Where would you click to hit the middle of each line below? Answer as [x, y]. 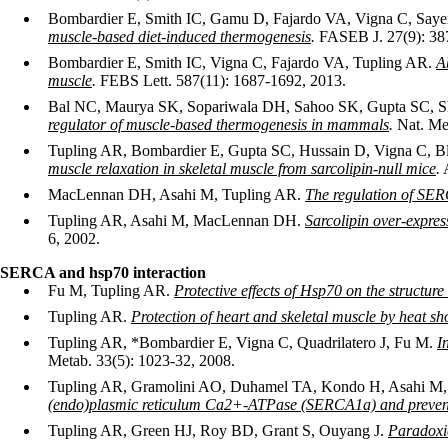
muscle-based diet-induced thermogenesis [179, 36]
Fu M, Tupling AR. [111, 290]
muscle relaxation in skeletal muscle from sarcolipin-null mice [242, 168]
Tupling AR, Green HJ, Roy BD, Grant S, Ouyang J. [218, 430]
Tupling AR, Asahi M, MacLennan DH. [176, 220]
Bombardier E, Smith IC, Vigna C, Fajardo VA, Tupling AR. [242, 62]
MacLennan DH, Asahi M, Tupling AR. [176, 194]
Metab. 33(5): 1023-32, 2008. [141, 360]
